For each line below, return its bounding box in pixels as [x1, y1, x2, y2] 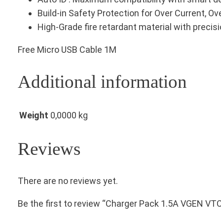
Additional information [18, 72, 187, 92]
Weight [19, 110, 48, 121]
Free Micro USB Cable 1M [18, 44, 116, 55]
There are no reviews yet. [18, 176, 118, 186]
